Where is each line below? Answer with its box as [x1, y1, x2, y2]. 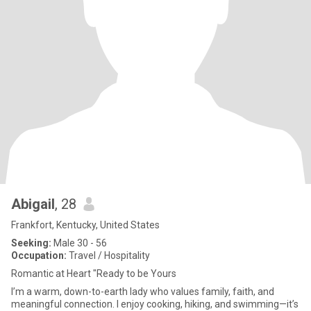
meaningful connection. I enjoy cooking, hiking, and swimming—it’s [11, 299, 299, 310]
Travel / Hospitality [67, 250, 150, 261]
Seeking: [11, 237, 51, 249]
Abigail [11, 196, 55, 212]
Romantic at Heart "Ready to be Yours [11, 268, 176, 279]
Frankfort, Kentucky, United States [11, 219, 160, 230]
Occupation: [11, 250, 67, 261]
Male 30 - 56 [51, 237, 107, 249]
